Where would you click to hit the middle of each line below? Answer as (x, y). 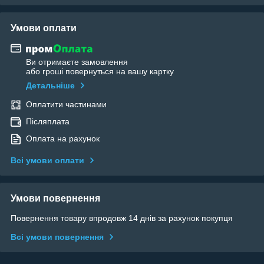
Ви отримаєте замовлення (77, 62)
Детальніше (50, 86)
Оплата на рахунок (63, 139)
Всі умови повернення (57, 237)
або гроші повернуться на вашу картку (100, 72)
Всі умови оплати (47, 161)
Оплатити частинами (66, 105)
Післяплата (48, 122)
